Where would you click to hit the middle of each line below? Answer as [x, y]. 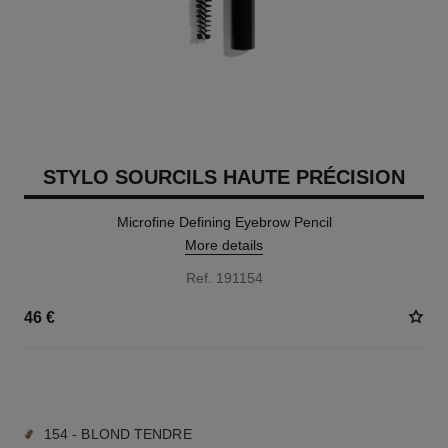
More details [224, 245]
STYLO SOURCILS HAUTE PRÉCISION [224, 177]
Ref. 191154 [224, 278]
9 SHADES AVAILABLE [89, 384]
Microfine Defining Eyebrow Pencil [224, 222]
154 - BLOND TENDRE [117, 434]
